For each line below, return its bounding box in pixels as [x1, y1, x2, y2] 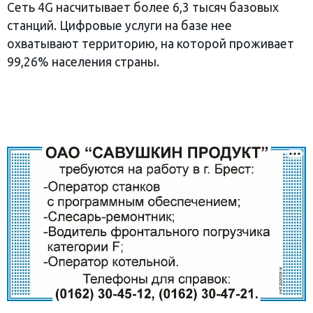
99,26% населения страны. [7, 55, 159, 69]
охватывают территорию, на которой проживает [7, 37, 294, 51]
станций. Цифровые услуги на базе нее [7, 19, 232, 33]
